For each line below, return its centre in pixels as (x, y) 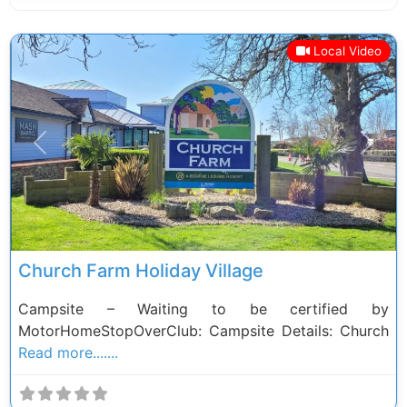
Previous (68, 152)
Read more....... (68, 353)
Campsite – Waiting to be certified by (203, 309)
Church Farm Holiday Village (141, 271)
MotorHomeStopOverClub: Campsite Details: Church (203, 331)
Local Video (347, 50)
